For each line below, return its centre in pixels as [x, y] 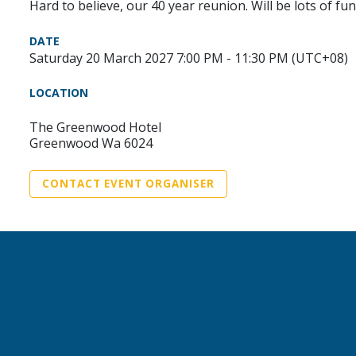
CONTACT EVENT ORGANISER [128, 184]
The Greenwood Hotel [95, 128]
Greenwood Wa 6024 [91, 143]
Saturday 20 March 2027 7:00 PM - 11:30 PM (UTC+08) [189, 58]
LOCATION [59, 93]
